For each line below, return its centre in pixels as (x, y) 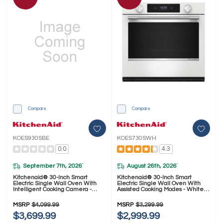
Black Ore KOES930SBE (45, 196)
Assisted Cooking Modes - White (161, 190)
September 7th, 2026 (53, 166)
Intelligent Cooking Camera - (53, 190)
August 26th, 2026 (152, 166)
